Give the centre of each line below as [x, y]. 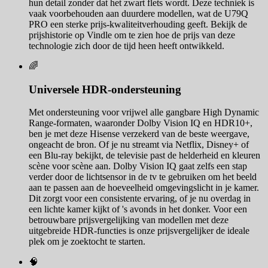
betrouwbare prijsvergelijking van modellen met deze [129, 220]
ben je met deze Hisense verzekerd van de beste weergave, [139, 134]
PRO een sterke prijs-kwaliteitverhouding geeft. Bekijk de [138, 24]
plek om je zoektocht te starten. [87, 242]
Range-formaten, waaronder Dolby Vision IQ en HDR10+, [141, 123]
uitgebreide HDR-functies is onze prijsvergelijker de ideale [139, 231]
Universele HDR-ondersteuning [105, 89]
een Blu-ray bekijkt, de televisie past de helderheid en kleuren [144, 156]
